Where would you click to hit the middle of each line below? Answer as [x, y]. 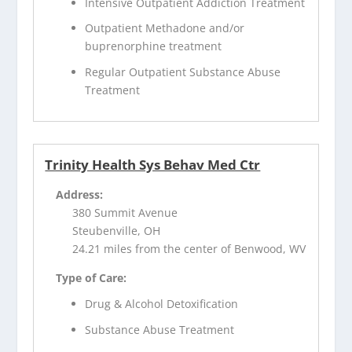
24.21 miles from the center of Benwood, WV [189, 249]
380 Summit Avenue [125, 213]
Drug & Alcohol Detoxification [162, 304]
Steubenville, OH [117, 231]
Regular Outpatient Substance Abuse [183, 72]
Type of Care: [92, 278]
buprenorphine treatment [154, 46]
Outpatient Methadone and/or [165, 28]
